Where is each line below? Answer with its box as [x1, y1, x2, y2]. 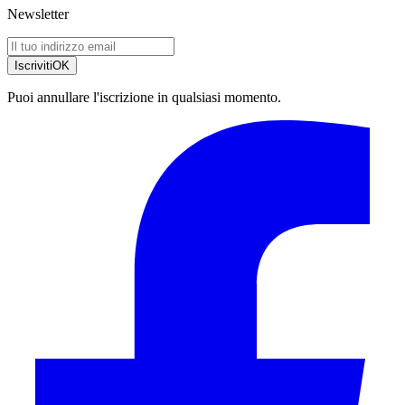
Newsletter [7, 5, 69, 22]
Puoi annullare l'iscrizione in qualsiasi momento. [7, 89, 281, 105]
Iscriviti [14, 58, 52, 72]
